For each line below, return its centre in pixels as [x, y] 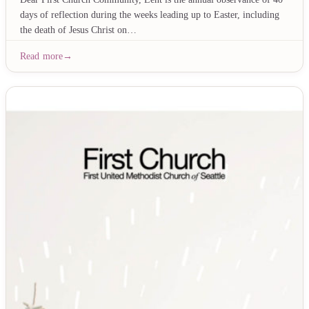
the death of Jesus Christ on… [78, 30]
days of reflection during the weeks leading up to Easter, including [150, 14]
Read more [42, 56]
